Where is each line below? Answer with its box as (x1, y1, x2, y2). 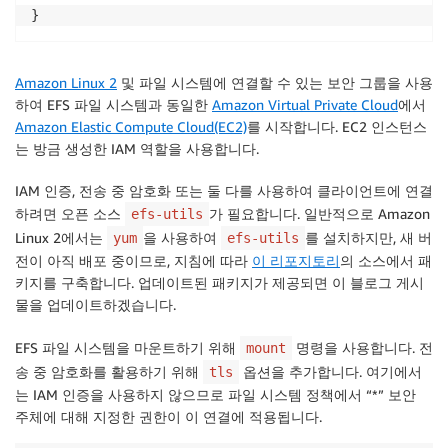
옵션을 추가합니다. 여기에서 (239, 363, 422, 381)
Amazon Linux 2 (15, 74, 117, 92)
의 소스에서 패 (340, 252, 432, 270)
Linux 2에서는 (15, 229, 107, 247)
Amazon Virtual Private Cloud (212, 96, 398, 114)
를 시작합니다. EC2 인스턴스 (247, 118, 427, 136)
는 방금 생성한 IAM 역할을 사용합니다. (15, 140, 259, 158)
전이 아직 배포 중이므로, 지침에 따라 (15, 252, 252, 270)
